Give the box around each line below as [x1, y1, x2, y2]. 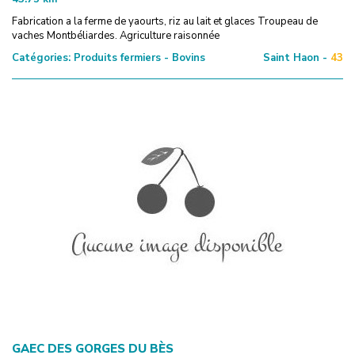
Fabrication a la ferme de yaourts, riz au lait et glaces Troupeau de [12, 13, 318, 29]
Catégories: [12, 50, 71, 65]
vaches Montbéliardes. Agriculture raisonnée [12, 28, 219, 43]
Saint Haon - [263, 50, 327, 65]
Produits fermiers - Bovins [71, 50, 205, 65]
